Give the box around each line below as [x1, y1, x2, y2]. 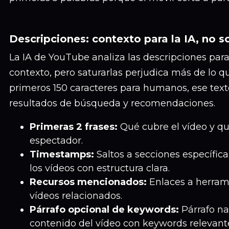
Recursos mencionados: [30, 176, 147, 188]
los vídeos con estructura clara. [30, 163, 170, 174]
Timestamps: [30, 149, 94, 160]
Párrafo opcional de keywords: [30, 204, 179, 215]
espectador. [30, 135, 83, 146]
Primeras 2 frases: [30, 121, 118, 132]
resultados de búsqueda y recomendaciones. [9, 98, 215, 109]
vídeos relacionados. [30, 190, 122, 201]
